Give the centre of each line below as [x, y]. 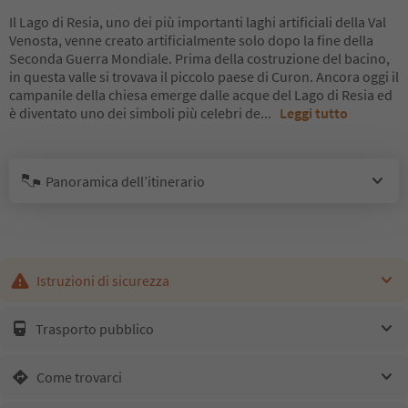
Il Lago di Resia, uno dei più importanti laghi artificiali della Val [198, 22]
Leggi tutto [314, 113]
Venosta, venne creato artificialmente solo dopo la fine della [191, 40]
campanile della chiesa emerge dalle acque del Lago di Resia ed [201, 95]
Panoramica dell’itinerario [125, 181]
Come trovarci [79, 377]
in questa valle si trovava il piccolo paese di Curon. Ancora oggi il [204, 76]
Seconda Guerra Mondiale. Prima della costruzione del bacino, [199, 58]
